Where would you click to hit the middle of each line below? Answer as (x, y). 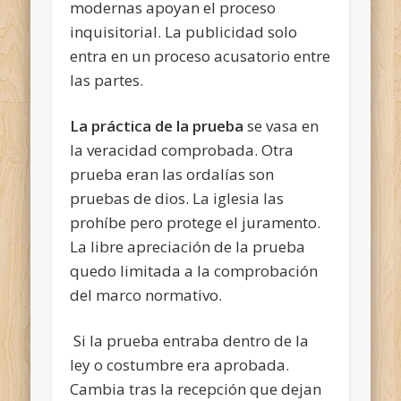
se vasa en (282, 125)
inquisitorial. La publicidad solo (184, 31)
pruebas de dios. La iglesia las (177, 198)
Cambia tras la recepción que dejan (196, 388)
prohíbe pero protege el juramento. (196, 222)
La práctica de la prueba (157, 125)
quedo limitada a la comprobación (194, 270)
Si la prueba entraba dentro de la (190, 340)
